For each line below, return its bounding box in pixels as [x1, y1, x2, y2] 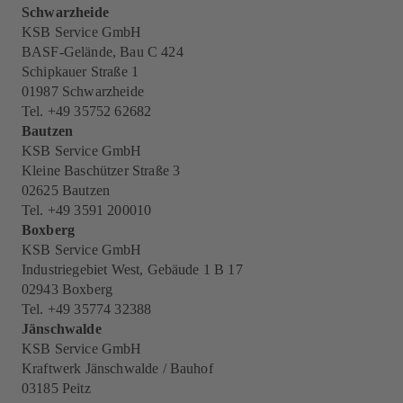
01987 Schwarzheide [22, 84, 144, 100]
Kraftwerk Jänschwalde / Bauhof [22, 361, 213, 377]
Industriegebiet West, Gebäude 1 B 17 [22, 262, 243, 278]
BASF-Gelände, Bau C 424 [22, 44, 184, 60]
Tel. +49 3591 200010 [22, 202, 152, 219]
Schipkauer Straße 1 [22, 64, 139, 80]
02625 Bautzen [22, 183, 111, 199]
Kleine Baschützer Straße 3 [22, 163, 181, 179]
